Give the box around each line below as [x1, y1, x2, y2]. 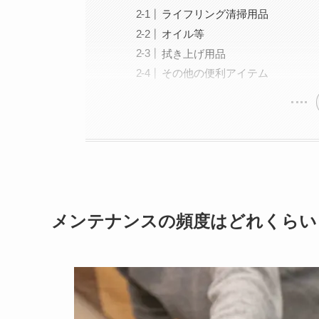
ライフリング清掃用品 [161, 8, 268, 20]
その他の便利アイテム [161, 67, 268, 80]
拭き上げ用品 [161, 47, 226, 60]
